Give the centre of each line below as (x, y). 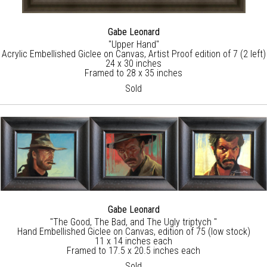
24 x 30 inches (133, 63)
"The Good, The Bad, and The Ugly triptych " (133, 222)
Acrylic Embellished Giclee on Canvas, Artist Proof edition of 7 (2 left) (133, 54)
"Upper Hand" (133, 44)
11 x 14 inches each (133, 241)
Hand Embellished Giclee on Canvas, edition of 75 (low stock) (133, 232)
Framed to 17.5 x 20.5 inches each (133, 251)
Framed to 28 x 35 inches (133, 73)
